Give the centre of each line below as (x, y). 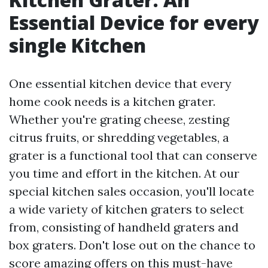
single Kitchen (77, 45)
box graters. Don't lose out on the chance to (132, 245)
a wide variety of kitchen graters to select (127, 209)
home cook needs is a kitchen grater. (112, 101)
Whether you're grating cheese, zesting (119, 119)
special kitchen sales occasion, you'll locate (132, 191)
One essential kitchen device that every (120, 83)
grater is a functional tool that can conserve (133, 155)
